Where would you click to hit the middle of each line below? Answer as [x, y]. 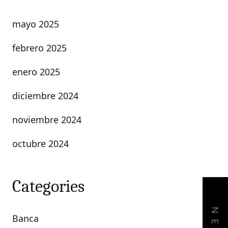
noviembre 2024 [47, 120]
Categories [48, 186]
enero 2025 [36, 72]
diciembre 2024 [45, 96]
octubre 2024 [40, 144]
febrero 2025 [39, 48]
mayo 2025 [36, 24]
